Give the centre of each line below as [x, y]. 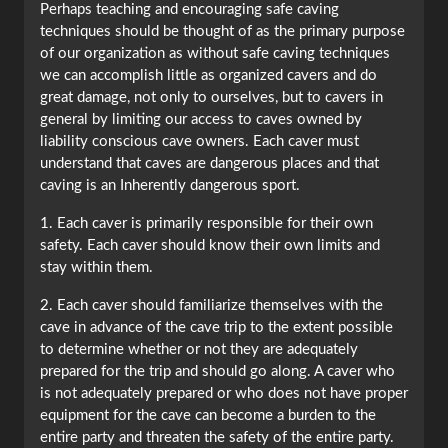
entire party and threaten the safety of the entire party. [217, 438]
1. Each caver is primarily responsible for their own [206, 224]
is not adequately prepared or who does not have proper [224, 394]
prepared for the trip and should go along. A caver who [217, 372]
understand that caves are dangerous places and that [209, 164]
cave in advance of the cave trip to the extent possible [216, 328]
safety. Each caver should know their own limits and [210, 246]
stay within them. [96, 268]
